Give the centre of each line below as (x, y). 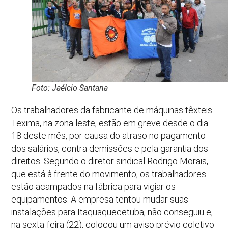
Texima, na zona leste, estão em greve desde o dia (110, 123)
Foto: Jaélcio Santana (70, 88)
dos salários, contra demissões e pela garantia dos (110, 148)
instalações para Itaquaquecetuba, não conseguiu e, (112, 212)
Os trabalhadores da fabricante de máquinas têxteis (112, 110)
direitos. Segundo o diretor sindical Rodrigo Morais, (110, 161)
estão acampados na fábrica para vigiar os (94, 186)
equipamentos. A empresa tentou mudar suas (100, 199)
